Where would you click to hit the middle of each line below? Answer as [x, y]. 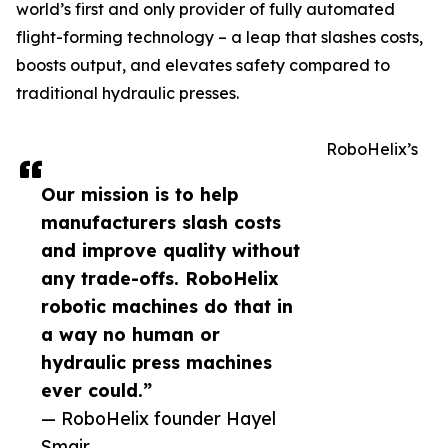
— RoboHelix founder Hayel [158, 418]
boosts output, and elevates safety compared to [203, 65]
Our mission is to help [139, 194]
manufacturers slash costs [161, 222]
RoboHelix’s [372, 149]
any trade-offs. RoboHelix [160, 278]
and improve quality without [170, 250]
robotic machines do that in [167, 306]
